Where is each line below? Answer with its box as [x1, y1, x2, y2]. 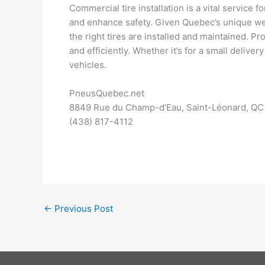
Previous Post [52, 203, 113, 214]
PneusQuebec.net [69, 88, 144, 99]
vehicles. [69, 59, 106, 70]
